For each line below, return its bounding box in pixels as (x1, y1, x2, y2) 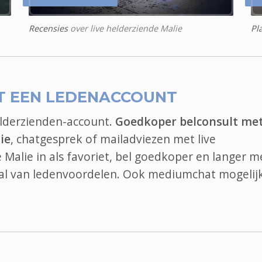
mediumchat (148, 166, 216, 182)
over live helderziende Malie (68, 23, 182, 35)
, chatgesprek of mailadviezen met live (11, 131, 216, 147)
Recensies (29, 23, 68, 35)
